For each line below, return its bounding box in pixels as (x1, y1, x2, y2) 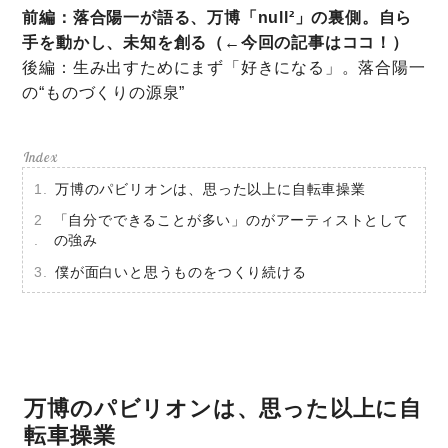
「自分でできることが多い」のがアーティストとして (53, 212, 409, 229)
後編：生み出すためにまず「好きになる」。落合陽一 (22, 58, 426, 76)
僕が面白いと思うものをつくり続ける (54, 263, 307, 280)
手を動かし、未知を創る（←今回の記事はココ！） (22, 33, 409, 51)
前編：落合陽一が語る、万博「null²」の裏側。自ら (22, 8, 413, 26)
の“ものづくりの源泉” (22, 83, 186, 101)
